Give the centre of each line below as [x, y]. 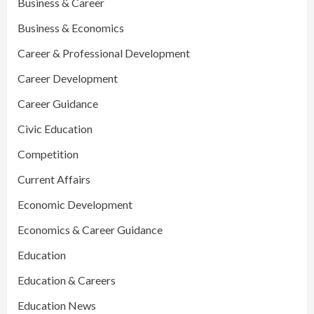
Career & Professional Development [104, 53]
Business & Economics [71, 28]
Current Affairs [54, 179]
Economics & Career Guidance [90, 230]
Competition [48, 154]
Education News [57, 306]
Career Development [68, 78]
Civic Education [55, 129]
